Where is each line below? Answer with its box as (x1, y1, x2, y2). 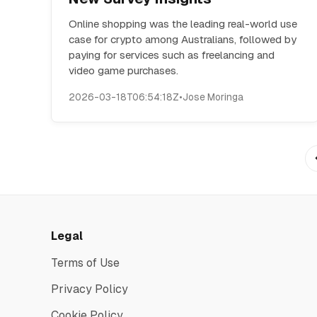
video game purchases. (69, 64, 178, 77)
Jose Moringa (183, 91, 243, 103)
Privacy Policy (51, 282, 128, 296)
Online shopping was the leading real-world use (69, 17, 297, 30)
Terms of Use (51, 255, 120, 270)
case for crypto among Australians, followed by (69, 33, 296, 46)
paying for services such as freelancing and (69, 48, 275, 62)
